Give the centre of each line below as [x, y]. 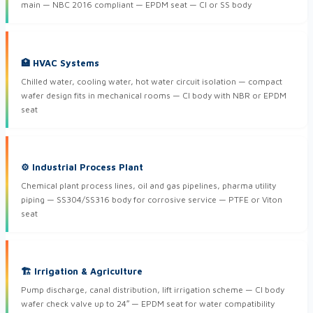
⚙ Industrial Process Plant [82, 167]
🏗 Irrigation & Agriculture [82, 271]
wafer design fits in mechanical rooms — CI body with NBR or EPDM [154, 95]
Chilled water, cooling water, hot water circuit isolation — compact [152, 81]
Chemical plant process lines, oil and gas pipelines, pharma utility [148, 185]
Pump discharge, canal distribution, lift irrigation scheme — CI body [153, 290]
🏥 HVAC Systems [60, 63]
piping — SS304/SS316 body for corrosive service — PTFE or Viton [152, 199]
